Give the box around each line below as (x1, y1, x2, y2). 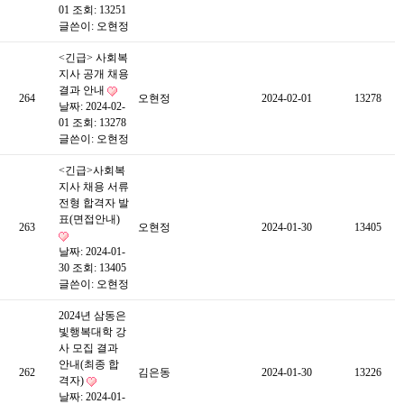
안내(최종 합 (59, 358, 119, 371)
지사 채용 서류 (59, 180, 129, 193)
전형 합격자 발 (59, 197, 129, 209)
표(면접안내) (59, 213, 120, 225)
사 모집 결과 (59, 342, 118, 354)
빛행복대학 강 (59, 326, 126, 338)
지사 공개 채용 (59, 68, 129, 80)
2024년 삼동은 (59, 309, 126, 322)
